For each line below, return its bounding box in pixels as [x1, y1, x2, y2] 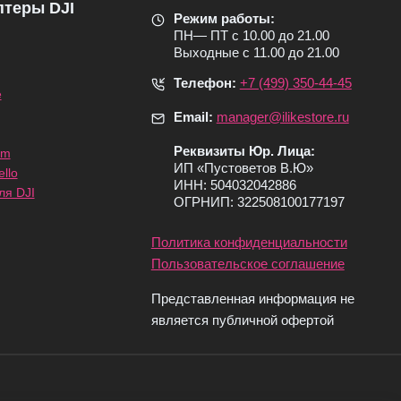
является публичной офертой [150, 312, 334, 328]
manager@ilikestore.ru [216, 109, 349, 125]
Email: [173, 109, 213, 125]
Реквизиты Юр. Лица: [173, 143, 315, 159]
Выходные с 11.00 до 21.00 [173, 45, 339, 61]
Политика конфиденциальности [150, 235, 347, 251]
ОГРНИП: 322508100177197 [173, 194, 345, 210]
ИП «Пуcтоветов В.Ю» [173, 160, 313, 176]
